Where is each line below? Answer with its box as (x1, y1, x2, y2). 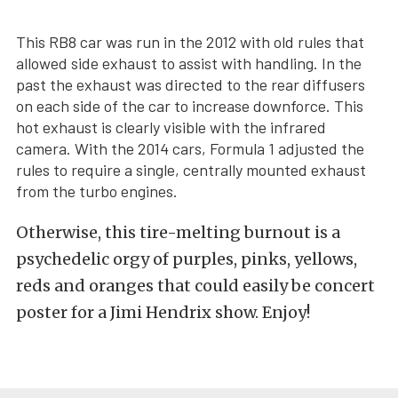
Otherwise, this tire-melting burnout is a (16, 222, 340, 243)
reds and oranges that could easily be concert (16, 275, 375, 297)
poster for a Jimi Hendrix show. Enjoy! (16, 302, 310, 323)
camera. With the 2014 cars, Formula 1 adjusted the (16, 139, 364, 159)
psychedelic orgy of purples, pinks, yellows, (16, 249, 357, 270)
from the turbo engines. (16, 181, 178, 202)
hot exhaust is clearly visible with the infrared (16, 117, 326, 138)
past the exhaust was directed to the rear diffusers (16, 75, 365, 95)
